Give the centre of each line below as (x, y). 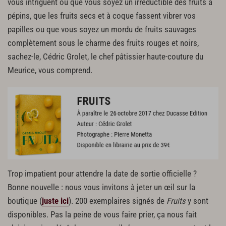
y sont (197, 201)
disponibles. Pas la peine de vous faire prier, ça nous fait (102, 215)
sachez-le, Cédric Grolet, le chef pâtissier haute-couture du (105, 56)
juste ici (55, 201)
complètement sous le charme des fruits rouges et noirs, (103, 43)
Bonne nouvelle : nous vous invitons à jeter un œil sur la (101, 188)
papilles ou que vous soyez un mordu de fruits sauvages (102, 29)
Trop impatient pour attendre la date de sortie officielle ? (102, 174)
